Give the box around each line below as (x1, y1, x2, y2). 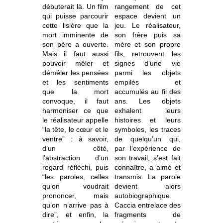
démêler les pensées (42, 69, 109, 77)
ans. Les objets (114, 97, 181, 106)
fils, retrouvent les (114, 50, 181, 58)
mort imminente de (42, 31, 109, 39)
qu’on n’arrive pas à (42, 201, 109, 210)
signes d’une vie (114, 59, 181, 68)
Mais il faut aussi (42, 50, 109, 58)
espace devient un (114, 12, 181, 20)
